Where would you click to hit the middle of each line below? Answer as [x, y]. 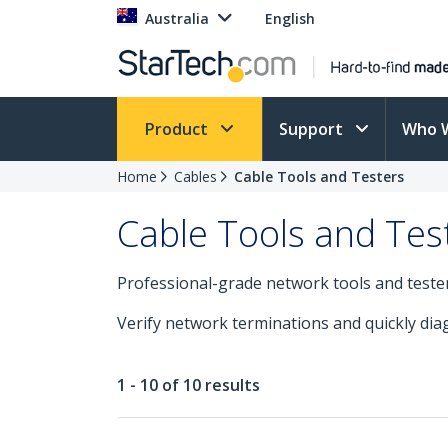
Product [178, 129]
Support [313, 129]
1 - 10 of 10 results [188, 385]
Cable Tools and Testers [319, 176]
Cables [195, 176]
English [290, 18]
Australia [177, 18]
